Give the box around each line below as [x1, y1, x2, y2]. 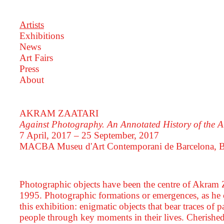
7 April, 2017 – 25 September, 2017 [19, 130, 159, 141]
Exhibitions [19, 30, 64, 41]
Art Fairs [19, 52, 53, 63]
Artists [19, 19, 44, 30]
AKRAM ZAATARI [19, 108, 98, 119]
